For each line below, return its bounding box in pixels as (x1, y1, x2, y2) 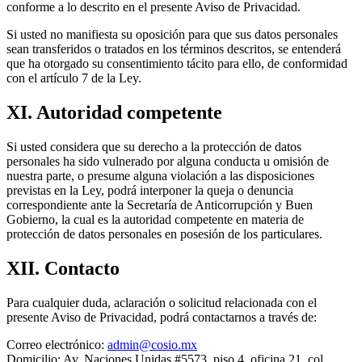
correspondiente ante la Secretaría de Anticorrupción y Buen (6, 197, 313, 212)
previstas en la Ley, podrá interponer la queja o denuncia (6, 183, 293, 197)
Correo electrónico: (6, 337, 107, 351)
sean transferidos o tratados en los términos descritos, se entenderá (6, 42, 341, 56)
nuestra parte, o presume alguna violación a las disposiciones (6, 168, 314, 183)
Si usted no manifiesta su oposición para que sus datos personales (6, 27, 338, 41)
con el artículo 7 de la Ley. (6, 71, 141, 85)
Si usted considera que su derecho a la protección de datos (6, 139, 301, 154)
